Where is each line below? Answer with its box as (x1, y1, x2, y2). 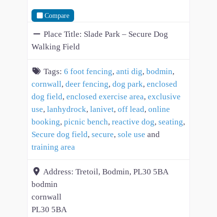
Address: (43, 167, 76, 177)
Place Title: (44, 30, 84, 39)
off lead (118, 105, 144, 114)
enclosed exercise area (66, 92, 144, 102)
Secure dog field (31, 130, 88, 139)
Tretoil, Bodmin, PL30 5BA (76, 167, 169, 177)
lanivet (90, 105, 114, 114)
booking (31, 117, 60, 127)
